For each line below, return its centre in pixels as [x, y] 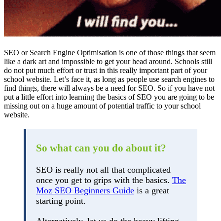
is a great [152, 190]
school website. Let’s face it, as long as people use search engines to [109, 79]
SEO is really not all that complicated [103, 169]
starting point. [61, 201]
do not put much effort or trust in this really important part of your [106, 70]
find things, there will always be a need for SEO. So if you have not [109, 88]
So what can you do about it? [101, 148]
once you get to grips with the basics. [104, 180]
